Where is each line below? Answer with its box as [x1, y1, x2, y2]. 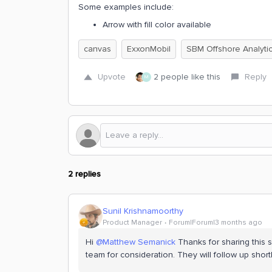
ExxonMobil [127, 44, 171, 54]
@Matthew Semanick [96, 237, 175, 247]
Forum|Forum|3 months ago [169, 217, 262, 227]
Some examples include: [78, 2, 176, 12]
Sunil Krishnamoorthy [103, 205, 183, 216]
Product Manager [103, 217, 162, 227]
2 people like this [154, 72, 220, 82]
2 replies [68, 169, 101, 179]
